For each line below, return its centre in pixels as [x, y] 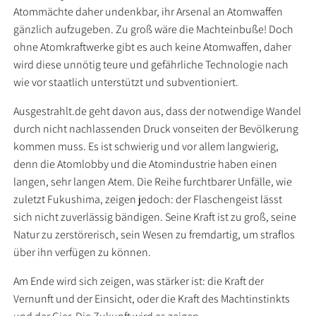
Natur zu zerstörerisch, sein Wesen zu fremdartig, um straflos [154, 235]
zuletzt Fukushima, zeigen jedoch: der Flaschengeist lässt [148, 199]
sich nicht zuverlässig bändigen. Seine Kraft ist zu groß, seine [155, 217]
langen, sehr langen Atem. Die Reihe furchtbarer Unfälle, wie [153, 182]
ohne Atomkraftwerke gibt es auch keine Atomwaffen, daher [153, 47]
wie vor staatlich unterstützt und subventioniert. [126, 82]
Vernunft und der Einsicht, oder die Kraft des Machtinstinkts [152, 299]
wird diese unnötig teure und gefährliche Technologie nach [151, 65]
